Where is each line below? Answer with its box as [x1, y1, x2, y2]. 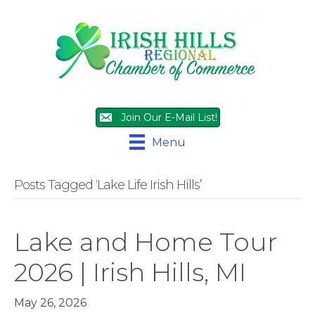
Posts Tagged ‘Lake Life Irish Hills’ [14, 177, 202, 193]
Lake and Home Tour [14, 226, 277, 258]
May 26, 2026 [14, 296, 86, 310]
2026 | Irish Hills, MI [14, 257, 246, 288]
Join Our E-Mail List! [120, 111, 217, 124]
